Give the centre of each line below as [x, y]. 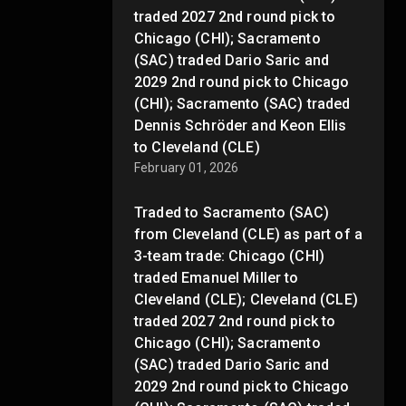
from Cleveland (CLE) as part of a [248, 234]
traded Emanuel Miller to [217, 277]
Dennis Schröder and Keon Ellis [241, 125]
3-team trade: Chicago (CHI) [230, 256]
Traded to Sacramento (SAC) [232, 212]
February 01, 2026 [187, 167]
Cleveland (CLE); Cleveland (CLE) [246, 299]
